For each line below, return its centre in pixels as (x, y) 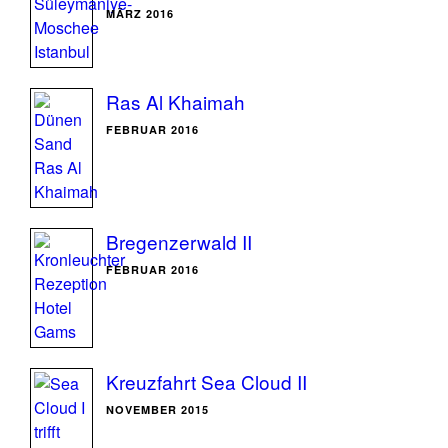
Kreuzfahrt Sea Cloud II (206, 381)
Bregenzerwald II (179, 241)
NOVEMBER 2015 (157, 409)
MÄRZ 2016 (140, 13)
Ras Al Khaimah (175, 101)
